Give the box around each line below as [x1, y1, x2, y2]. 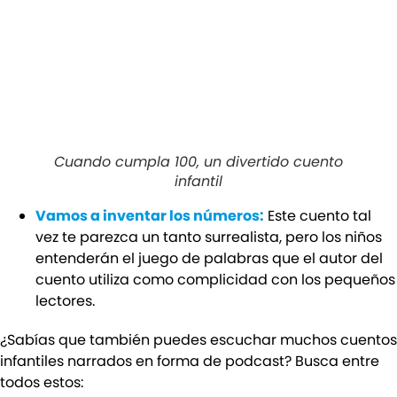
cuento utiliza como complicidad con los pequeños [35, 269, 395, 291]
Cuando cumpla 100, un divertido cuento [54, 152, 343, 173]
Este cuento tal [264, 206, 371, 227]
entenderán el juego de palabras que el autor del [35, 248, 383, 269]
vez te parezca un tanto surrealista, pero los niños [35, 227, 382, 248]
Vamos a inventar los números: [35, 206, 264, 227]
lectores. [35, 291, 95, 312]
